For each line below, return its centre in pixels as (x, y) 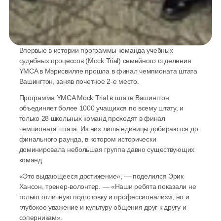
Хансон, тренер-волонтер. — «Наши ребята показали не (108, 187)
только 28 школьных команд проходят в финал (92, 119)
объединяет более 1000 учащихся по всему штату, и (101, 108)
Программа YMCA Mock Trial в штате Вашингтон (94, 98)
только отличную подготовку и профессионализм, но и (104, 197)
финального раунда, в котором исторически (88, 139)
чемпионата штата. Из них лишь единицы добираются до (109, 129)
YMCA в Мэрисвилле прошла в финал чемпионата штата (108, 71)
